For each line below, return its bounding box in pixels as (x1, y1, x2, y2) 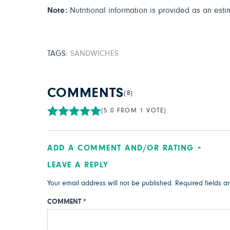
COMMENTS (47, 86, 124, 100)
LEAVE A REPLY (47, 161, 109, 169)
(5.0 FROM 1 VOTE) (101, 107, 167, 114)
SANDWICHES (70, 49, 119, 57)
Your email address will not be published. (47, 180, 173, 187)
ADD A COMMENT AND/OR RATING (47, 144, 194, 152)
